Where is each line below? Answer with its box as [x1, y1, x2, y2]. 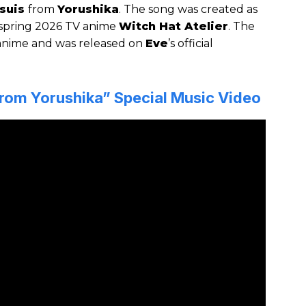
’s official [168, 37, 213, 51]
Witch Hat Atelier [119, 20, 228, 33]
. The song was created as [119, 3, 258, 16]
